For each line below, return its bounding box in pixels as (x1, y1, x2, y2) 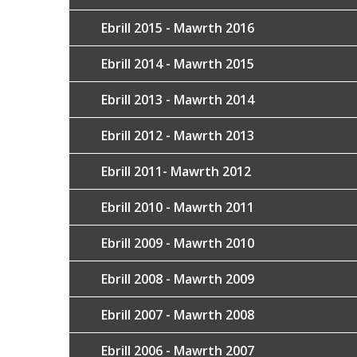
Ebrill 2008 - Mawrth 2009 (101, 270, 254, 288)
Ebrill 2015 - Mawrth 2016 (101, 19, 254, 37)
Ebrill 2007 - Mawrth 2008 (101, 306, 254, 324)
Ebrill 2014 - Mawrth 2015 (101, 55, 254, 73)
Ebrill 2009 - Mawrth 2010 (101, 234, 254, 252)
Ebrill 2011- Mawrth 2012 (101, 163, 251, 180)
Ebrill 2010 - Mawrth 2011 (101, 198, 254, 216)
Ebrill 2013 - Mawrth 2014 (101, 91, 254, 108)
